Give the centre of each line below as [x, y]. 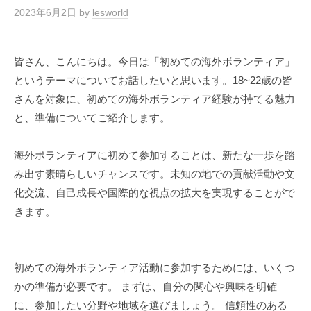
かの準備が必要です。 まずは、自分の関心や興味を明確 [145, 286]
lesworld [110, 13]
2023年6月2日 [45, 13]
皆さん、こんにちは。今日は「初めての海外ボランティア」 [154, 61]
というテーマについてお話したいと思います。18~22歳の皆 [153, 80]
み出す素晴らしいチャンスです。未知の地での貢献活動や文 [154, 174]
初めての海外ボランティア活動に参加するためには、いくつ [154, 267]
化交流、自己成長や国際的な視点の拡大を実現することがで [154, 192]
